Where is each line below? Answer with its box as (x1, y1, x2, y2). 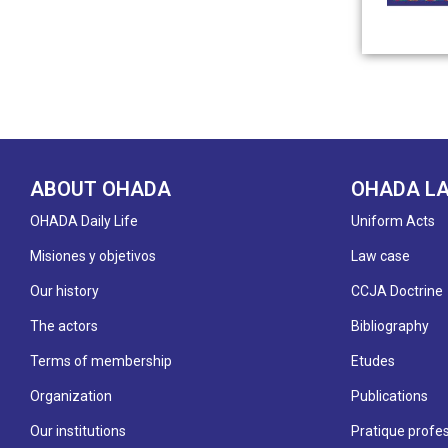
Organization (30, 387, 112, 404)
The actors (30, 317, 98, 334)
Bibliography (351, 317, 429, 334)
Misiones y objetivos (30, 247, 156, 264)
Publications (351, 387, 428, 404)
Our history (30, 282, 99, 299)
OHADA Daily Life (30, 212, 138, 229)
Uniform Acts (351, 212, 435, 229)
